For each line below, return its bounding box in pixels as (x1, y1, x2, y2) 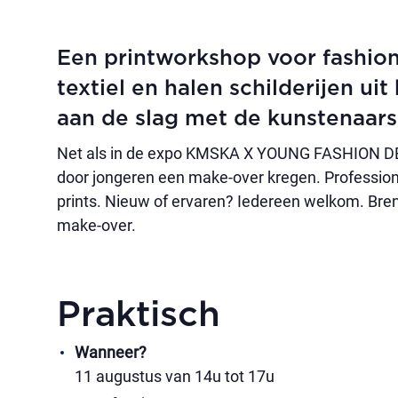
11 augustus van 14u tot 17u (75, 367, 275, 386)
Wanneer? (75, 343, 147, 362)
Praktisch (57, 298, 220, 333)
